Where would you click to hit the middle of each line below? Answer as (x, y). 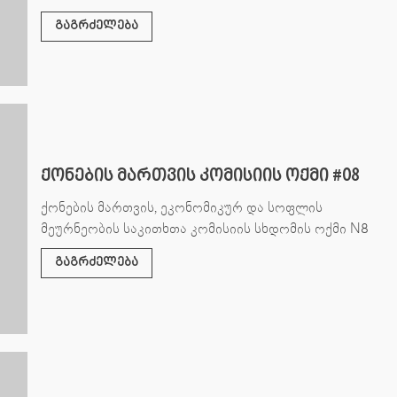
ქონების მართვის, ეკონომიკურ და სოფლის (181, 207)
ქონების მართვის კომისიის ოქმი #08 (200, 175)
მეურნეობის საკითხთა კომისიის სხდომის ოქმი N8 (204, 228)
